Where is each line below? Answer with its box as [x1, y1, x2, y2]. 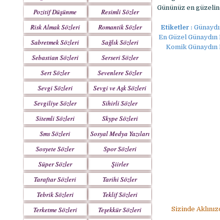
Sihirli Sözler [102, 99, 138, 108]
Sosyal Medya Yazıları [90, 129, 150, 138]
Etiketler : [160, 24, 192, 31]
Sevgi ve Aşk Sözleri [93, 83, 147, 92]
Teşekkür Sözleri [98, 205, 142, 214]
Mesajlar [43, 155, 67, 164]
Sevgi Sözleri [37, 83, 73, 92]
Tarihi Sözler [103, 175, 137, 184]
